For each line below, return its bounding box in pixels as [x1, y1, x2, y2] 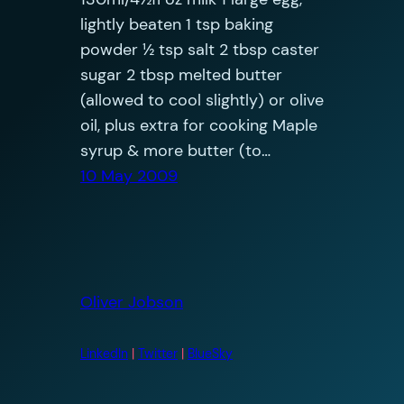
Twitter [137, 344, 178, 362]
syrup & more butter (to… [79, 139, 271, 161]
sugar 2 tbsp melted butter [79, 63, 282, 86]
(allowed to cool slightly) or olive [79, 88, 324, 111]
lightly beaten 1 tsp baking [79, 13, 273, 35]
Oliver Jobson [79, 290, 183, 313]
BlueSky [187, 344, 233, 362]
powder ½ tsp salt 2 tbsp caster [79, 38, 319, 60]
